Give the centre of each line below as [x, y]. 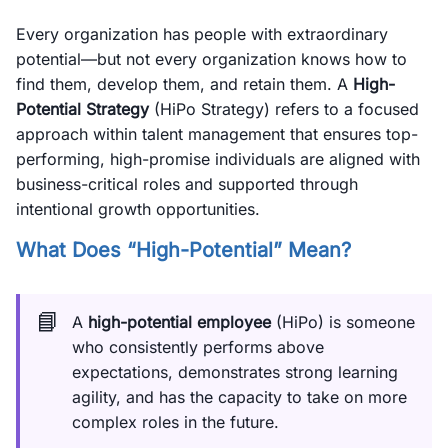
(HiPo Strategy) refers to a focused [284, 109]
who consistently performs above [198, 347]
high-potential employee [179, 322]
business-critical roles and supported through [187, 184]
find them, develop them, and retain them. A [184, 84]
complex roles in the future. [175, 422]
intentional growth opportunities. [138, 209]
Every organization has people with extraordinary [202, 34]
